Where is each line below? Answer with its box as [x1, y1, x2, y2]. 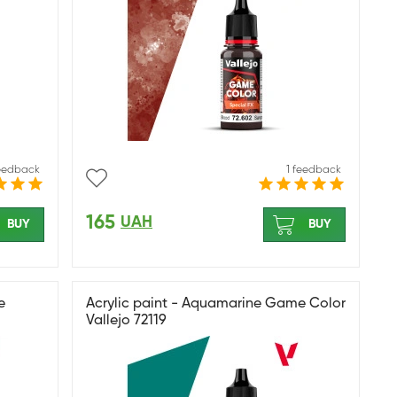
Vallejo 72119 [86, 314, 167, 328]
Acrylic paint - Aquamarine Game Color [86, 297, 346, 311]
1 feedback [286, 165, 341, 175]
